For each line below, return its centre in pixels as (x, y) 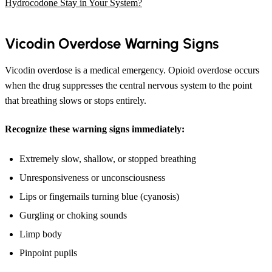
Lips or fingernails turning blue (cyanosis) (99, 196)
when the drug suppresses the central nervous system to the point (128, 85)
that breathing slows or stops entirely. (76, 100)
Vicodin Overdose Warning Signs (112, 43)
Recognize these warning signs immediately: (95, 129)
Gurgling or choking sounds (73, 215)
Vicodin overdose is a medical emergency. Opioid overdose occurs (132, 70)
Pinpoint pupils (48, 253)
